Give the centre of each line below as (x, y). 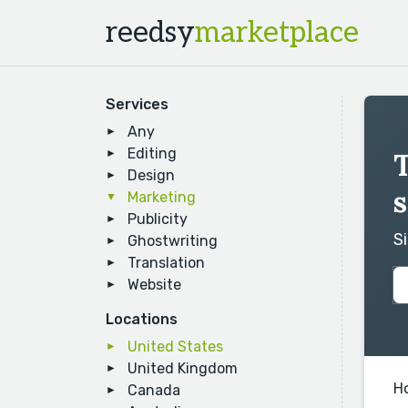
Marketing (162, 197)
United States (175, 347)
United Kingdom (183, 368)
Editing (152, 153)
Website (154, 285)
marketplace (277, 33)
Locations (142, 319)
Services (137, 104)
